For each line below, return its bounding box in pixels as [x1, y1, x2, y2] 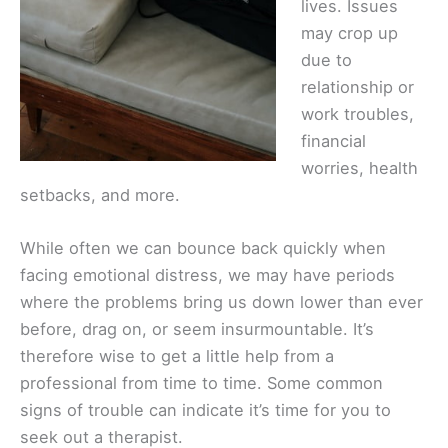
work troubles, [300, 103, 414, 124]
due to [300, 49, 352, 70]
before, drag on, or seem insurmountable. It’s [20, 318, 374, 339]
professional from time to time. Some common [20, 372, 383, 393]
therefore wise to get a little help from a [20, 345, 334, 366]
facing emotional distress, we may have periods [20, 264, 395, 285]
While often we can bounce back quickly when [20, 237, 386, 258]
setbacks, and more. [20, 184, 180, 205]
